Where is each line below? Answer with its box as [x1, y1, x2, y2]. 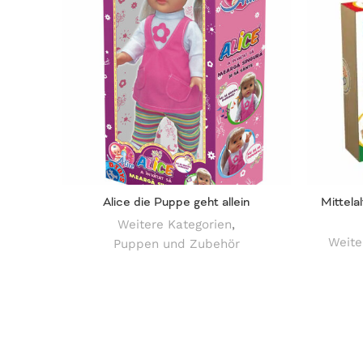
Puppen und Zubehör [113, 237, 240, 252]
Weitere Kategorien [117, 217, 232, 233]
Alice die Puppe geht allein [103, 194, 250, 210]
